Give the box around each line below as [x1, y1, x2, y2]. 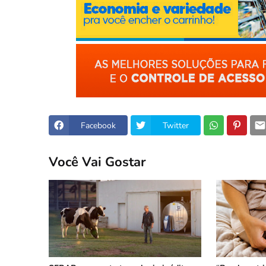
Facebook [81, 119, 116, 131]
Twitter [163, 119, 189, 131]
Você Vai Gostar [49, 153, 146, 171]
